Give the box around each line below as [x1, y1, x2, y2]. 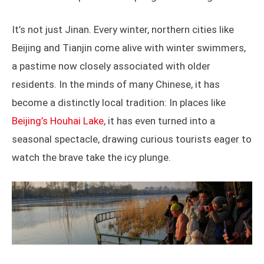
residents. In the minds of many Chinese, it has [12, 78, 220, 90]
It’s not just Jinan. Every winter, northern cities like [12, 23, 234, 35]
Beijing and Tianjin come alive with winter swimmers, [12, 41, 246, 54]
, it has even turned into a [104, 114, 215, 127]
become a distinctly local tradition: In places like [12, 96, 226, 108]
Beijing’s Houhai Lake [12, 114, 104, 127]
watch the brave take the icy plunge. [12, 151, 171, 163]
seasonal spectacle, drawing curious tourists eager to [12, 133, 252, 145]
